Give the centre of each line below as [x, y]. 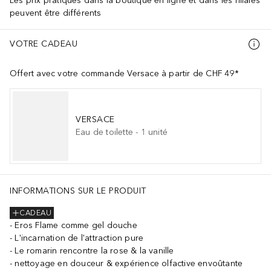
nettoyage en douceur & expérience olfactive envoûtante [129, 263]
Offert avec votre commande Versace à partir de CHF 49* [124, 73]
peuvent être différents [56, 13]
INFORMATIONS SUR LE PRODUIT [78, 191]
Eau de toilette [104, 132]
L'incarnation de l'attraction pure [79, 238]
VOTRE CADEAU [44, 44]
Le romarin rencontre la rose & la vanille [94, 250]
